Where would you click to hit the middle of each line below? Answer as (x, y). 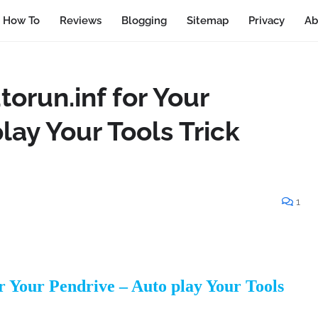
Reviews (81, 21)
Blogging (144, 21)
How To (22, 21)
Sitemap (208, 21)
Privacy (267, 21)
